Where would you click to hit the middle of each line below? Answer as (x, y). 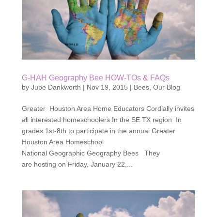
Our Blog (166, 87)
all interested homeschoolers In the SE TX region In (101, 119)
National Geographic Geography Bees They (91, 153)
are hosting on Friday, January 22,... (77, 164)
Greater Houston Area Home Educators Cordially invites (108, 108)
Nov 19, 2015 (107, 87)
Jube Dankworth (56, 87)
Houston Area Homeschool (62, 142)
